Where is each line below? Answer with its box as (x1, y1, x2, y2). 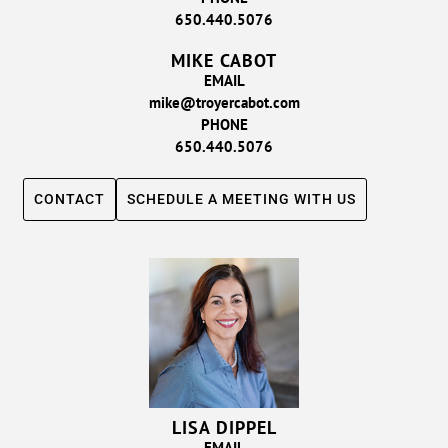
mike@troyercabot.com (148, 92, 300, 112)
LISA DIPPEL (171, 415, 277, 439)
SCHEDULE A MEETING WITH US (127, 190, 357, 207)
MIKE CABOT (171, 48, 277, 72)
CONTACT (34, 190, 106, 207)
